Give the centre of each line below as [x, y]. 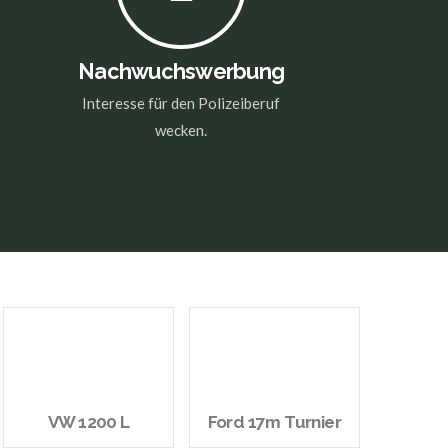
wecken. [181, 129]
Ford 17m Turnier [274, 421]
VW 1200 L [88, 421]
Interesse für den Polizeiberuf [181, 102]
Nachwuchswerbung [181, 72]
